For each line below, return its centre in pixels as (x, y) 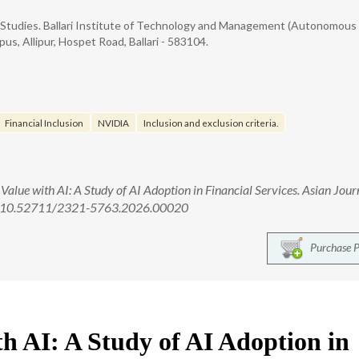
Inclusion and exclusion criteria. (211, 123)
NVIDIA (113, 123)
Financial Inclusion (44, 123)
